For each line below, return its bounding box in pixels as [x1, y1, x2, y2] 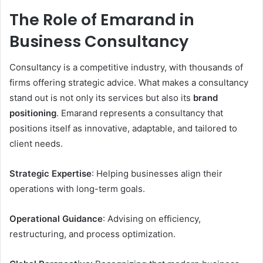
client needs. [9, 138, 63, 149]
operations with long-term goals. [9, 183, 145, 194]
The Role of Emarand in [9, 8, 194, 31]
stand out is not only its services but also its [9, 92, 193, 103]
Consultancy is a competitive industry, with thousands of [9, 62, 243, 73]
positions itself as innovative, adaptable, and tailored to [9, 123, 237, 134]
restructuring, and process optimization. [9, 228, 176, 240]
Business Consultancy [9, 30, 188, 52]
